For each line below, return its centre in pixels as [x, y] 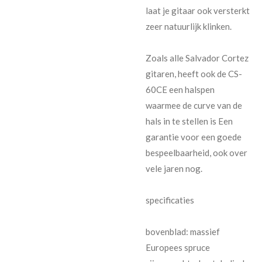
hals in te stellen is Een [189, 121]
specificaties [170, 200]
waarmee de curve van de [194, 105]
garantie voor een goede [194, 137]
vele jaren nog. [174, 168]
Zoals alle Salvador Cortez [197, 58]
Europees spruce [178, 247]
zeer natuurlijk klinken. [189, 26]
